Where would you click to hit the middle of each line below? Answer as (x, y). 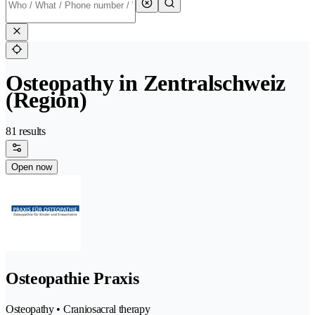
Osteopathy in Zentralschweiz (146, 83)
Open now (32, 167)
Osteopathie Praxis (72, 279)
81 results (26, 131)
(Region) (46, 100)
